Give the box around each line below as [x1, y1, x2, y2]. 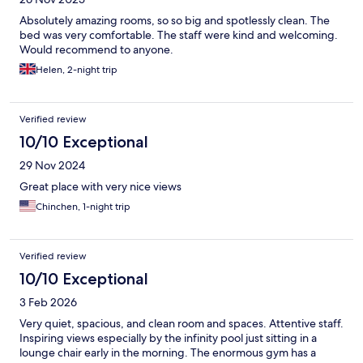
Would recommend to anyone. [19, 41, 173, 57]
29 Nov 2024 [19, 157, 85, 173]
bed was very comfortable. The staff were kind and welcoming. [19, 27, 338, 42]
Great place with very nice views [19, 178, 181, 194]
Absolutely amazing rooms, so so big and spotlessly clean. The [19, 12, 330, 28]
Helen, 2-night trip [36, 62, 117, 76]
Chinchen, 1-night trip [36, 199, 130, 213]
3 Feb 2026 [19, 294, 77, 310]
